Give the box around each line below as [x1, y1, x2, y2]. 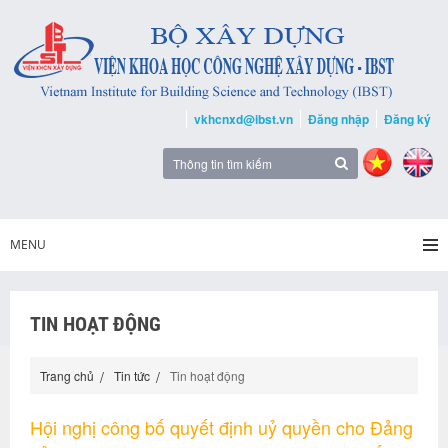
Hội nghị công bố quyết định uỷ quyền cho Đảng [30, 414, 413, 440]
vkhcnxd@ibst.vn [194, 110, 293, 128]
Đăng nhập [308, 110, 369, 128]
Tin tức [114, 367, 150, 384]
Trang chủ [40, 367, 94, 384]
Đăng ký [384, 110, 431, 128]
